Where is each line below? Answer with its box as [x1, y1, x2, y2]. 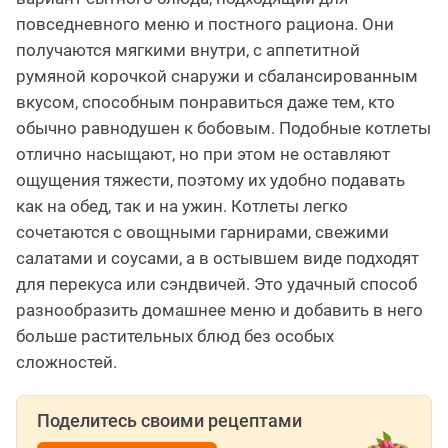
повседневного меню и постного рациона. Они [16, 14, 394, 35]
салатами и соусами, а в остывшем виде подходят [16, 248, 419, 269]
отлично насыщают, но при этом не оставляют [16, 144, 390, 165]
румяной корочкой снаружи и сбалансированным [16, 66, 418, 87]
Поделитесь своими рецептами [37, 410, 302, 432]
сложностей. [16, 352, 117, 373]
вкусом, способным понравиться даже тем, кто [16, 92, 395, 113]
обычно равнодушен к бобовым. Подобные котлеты [16, 118, 431, 139]
